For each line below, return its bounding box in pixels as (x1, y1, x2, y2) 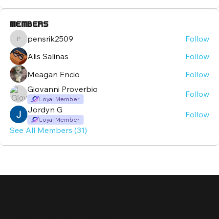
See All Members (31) (10, 125, 87, 135)
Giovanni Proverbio (27, 84, 98, 94)
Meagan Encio (27, 69, 80, 80)
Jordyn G (27, 105, 63, 115)
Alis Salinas (27, 51, 68, 62)
